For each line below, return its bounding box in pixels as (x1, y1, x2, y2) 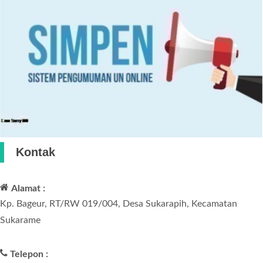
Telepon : (10, 249, 48, 259)
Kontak (16, 146, 55, 159)
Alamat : (11, 184, 45, 194)
